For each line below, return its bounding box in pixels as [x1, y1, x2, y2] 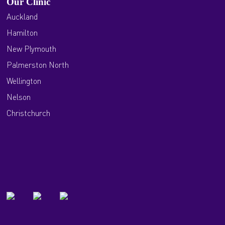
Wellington [7, 75, 42, 86]
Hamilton [7, 27, 38, 38]
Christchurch [7, 107, 51, 118]
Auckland [7, 11, 38, 22]
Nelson [7, 91, 31, 102]
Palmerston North [7, 59, 69, 70]
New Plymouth [7, 43, 57, 54]
